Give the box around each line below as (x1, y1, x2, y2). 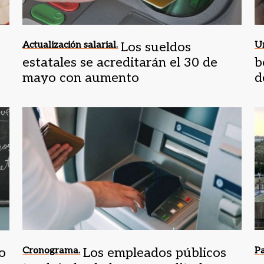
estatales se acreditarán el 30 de (22, 54, 218, 70)
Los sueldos (121, 39, 192, 55)
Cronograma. (22, 245, 81, 256)
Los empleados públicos (83, 245, 227, 260)
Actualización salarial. (22, 39, 118, 51)
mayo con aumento (22, 70, 140, 85)
